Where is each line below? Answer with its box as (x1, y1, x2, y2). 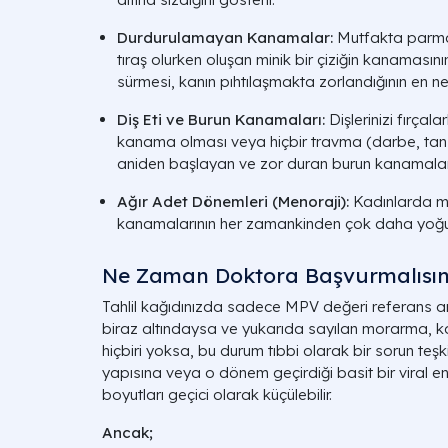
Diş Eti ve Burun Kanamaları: (117, 110, 325, 129)
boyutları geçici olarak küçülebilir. (102, 385, 332, 404)
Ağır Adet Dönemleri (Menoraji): (117, 192, 349, 211)
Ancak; (102, 423, 153, 442)
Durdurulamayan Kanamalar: (117, 28, 333, 47)
